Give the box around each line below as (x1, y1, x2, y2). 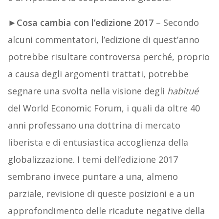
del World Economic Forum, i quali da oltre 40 (7, 102, 200, 114)
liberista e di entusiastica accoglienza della (7, 136, 188, 149)
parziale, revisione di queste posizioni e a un (7, 188, 195, 200)
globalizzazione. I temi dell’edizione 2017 (7, 153, 178, 166)
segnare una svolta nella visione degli (7, 85, 167, 97)
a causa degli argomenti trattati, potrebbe (7, 68, 189, 80)
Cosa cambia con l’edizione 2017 (16, 17, 153, 29)
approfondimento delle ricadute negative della (7, 205, 205, 217)
